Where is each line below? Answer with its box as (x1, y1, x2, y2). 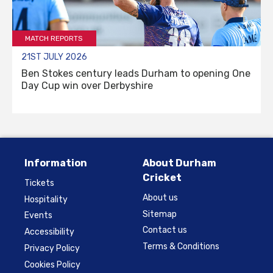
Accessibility (24, 227, 74, 238)
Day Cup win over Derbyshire (21, 79, 153, 91)
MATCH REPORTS (25, 34, 83, 43)
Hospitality (24, 194, 68, 205)
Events (24, 210, 52, 221)
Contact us (143, 225, 187, 236)
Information (24, 157, 87, 169)
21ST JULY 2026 (21, 51, 87, 62)
